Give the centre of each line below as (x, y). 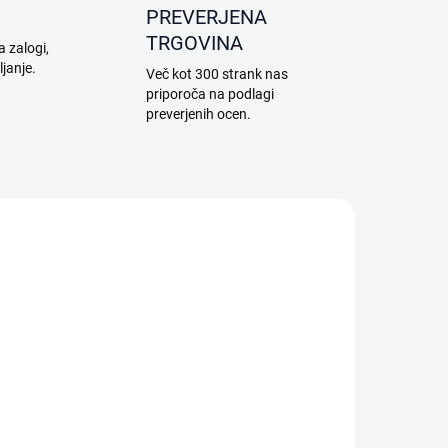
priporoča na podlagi (209, 94)
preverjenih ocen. (198, 114)
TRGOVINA (194, 43)
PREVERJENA (206, 17)
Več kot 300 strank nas (216, 74)
